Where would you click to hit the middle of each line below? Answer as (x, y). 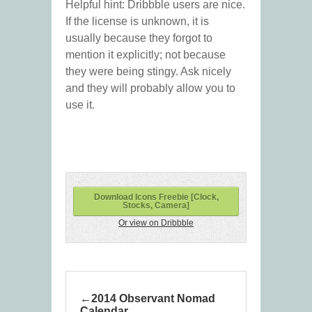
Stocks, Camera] (156, 206)
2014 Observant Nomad (153, 299)
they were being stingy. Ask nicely (148, 72)
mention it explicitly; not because (146, 55)
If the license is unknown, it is (137, 22)
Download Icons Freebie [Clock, (156, 197)
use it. (80, 105)
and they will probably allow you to (150, 88)
